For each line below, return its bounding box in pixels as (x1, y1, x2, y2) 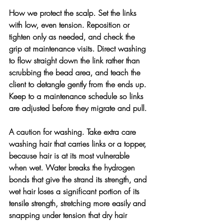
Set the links (98, 7, 139, 18)
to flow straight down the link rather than (9, 55, 142, 66)
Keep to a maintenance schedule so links (9, 90, 146, 102)
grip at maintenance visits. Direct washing (9, 43, 148, 54)
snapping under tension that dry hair (9, 209, 129, 221)
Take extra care (87, 126, 138, 137)
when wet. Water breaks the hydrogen (9, 162, 137, 173)
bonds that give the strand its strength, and (9, 173, 149, 185)
